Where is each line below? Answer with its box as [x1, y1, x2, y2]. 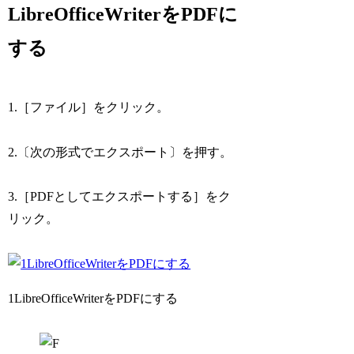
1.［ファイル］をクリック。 [8, 100, 170, 114]
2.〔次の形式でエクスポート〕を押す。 [8, 145, 233, 159]
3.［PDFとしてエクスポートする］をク [8, 190, 232, 204]
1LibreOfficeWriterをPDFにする [8, 292, 179, 306]
